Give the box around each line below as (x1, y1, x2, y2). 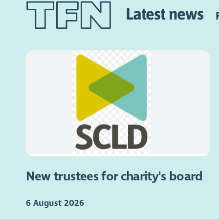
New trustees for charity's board (25, 169, 203, 184)
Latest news (125, 4, 216, 23)
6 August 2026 (25, 197, 84, 208)
